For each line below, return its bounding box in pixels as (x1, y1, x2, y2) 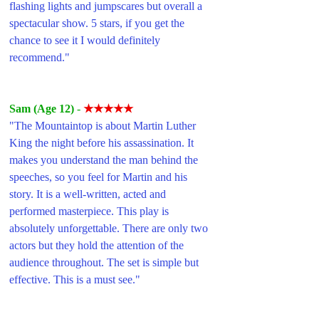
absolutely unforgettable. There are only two (9, 221, 211, 234)
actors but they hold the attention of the (9, 239, 187, 251)
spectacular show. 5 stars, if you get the (9, 16, 187, 29)
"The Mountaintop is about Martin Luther (9, 119, 199, 132)
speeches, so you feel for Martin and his (9, 170, 190, 183)
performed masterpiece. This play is (9, 204, 172, 217)
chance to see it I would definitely (9, 33, 163, 46)
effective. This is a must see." (9, 273, 140, 286)
